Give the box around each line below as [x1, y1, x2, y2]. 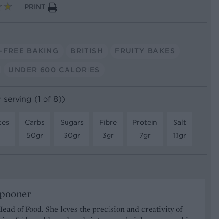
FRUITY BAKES [115, 46, 175, 55]
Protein [132, 117, 157, 127]
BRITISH [70, 46, 103, 55]
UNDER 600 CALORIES [8, 65, 100, 74]
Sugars [60, 117, 84, 127]
